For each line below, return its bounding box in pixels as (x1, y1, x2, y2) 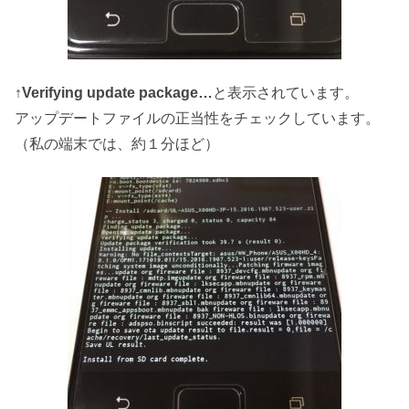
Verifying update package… (22, 84, 213, 100)
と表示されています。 (213, 84, 359, 100)
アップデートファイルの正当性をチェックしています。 (15, 110, 380, 126)
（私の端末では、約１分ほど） (15, 135, 219, 152)
